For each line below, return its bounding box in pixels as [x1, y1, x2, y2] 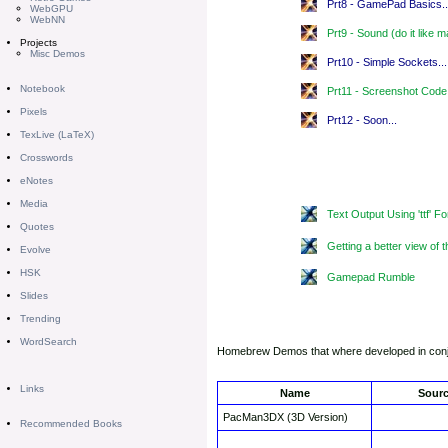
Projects [20, 37, 57, 48]
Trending [20, 313, 61, 324]
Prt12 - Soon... [327, 114, 397, 126]
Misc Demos [30, 48, 85, 59]
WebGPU [30, 3, 73, 14]
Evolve [20, 244, 51, 255]
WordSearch [20, 336, 77, 347]
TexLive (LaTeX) [20, 129, 94, 140]
